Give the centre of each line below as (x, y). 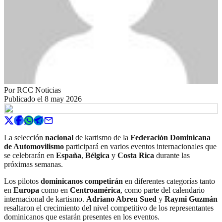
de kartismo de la (102, 137)
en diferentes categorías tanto (169, 181)
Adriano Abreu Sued (121, 199)
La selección (25, 137)
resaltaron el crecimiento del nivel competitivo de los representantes (109, 208)
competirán (104, 181)
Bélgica (97, 155)
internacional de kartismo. (45, 199)
